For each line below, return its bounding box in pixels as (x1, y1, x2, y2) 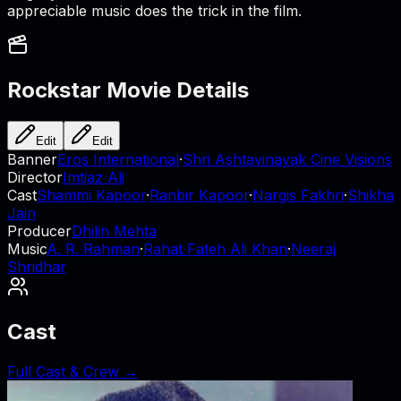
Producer (7, 222, 72, 240)
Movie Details (101, 77, 249, 104)
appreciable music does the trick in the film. (7, 2, 302, 21)
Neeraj (291, 240, 336, 258)
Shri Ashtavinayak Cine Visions (183, 150, 392, 168)
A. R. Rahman (47, 240, 140, 258)
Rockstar (7, 77, 101, 104)
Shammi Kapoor (37, 186, 146, 204)
